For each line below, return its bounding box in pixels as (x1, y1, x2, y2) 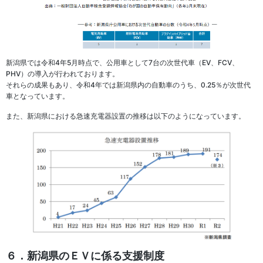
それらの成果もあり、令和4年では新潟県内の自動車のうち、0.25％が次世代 (6, 80, 251, 89)
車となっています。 (6, 91, 69, 100)
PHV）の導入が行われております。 (6, 69, 119, 78)
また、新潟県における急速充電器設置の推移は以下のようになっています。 (6, 111, 245, 120)
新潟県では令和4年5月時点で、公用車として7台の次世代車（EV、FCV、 (6, 58, 239, 67)
